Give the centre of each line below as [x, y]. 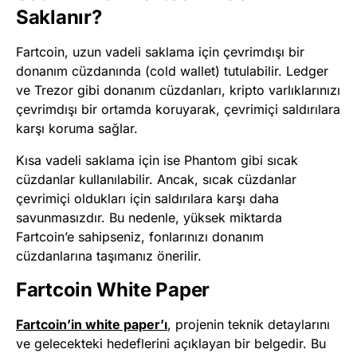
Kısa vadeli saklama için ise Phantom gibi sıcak [157, 160]
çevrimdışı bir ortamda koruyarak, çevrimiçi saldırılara [178, 109]
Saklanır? [59, 17]
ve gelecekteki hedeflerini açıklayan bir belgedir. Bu [171, 343]
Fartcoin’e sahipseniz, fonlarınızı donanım [140, 236]
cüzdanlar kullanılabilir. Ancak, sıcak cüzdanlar [156, 179]
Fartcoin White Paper [113, 289]
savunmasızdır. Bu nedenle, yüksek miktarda [149, 217]
